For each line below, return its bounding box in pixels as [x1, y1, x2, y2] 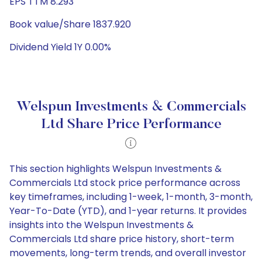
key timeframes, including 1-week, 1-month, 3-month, [9, 190, 253, 204]
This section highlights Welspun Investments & [9, 162, 222, 175]
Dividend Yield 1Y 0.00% [9, 40, 111, 54]
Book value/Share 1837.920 [9, 18, 131, 31]
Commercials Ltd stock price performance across [9, 176, 240, 189]
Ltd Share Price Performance [40, 118, 222, 132]
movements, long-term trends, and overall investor [9, 246, 246, 260]
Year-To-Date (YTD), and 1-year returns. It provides [9, 204, 247, 218]
